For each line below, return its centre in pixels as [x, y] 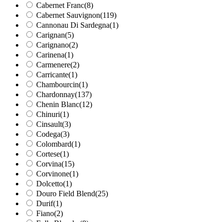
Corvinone [53, 174]
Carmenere [53, 65]
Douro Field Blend [66, 194]
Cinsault [49, 124]
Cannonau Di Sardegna [73, 25]
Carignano [53, 45]
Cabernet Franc [60, 5]
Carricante [52, 75]
